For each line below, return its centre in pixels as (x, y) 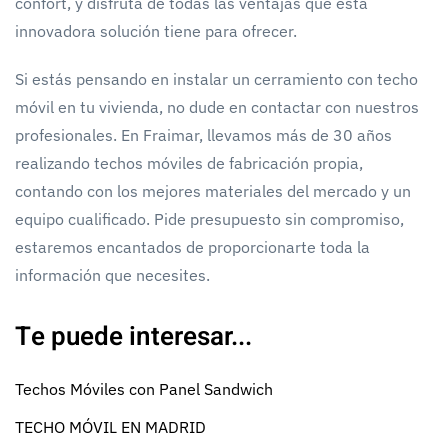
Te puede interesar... (133, 336)
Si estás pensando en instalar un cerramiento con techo (216, 78)
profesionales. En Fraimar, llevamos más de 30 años (203, 134)
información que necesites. (112, 274)
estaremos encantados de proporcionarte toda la (192, 246)
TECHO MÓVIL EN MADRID (110, 426)
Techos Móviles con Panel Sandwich (144, 388)
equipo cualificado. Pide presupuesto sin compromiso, (209, 218)
